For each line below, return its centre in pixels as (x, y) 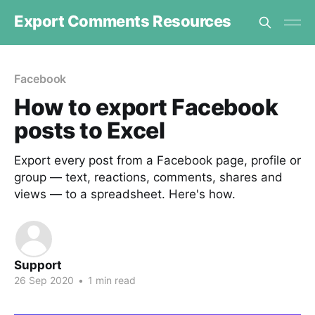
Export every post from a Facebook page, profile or (157, 160)
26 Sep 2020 (44, 280)
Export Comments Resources (123, 21)
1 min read (110, 280)
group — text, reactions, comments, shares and (148, 177)
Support (38, 265)
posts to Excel (90, 130)
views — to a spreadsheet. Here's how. (125, 194)
